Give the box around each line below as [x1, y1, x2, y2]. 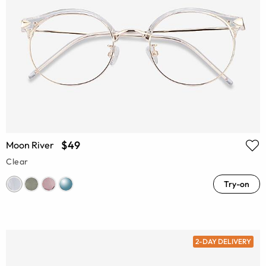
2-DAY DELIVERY [195, 237, 251, 246]
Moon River [6, 139, 54, 151]
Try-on [224, 179, 249, 189]
